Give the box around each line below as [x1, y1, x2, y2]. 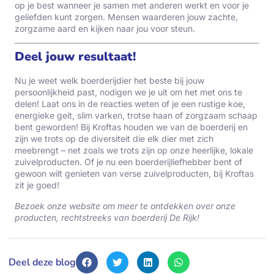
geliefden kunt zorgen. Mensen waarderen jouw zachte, [15, 11, 238, 22]
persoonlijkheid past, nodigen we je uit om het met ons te [15, 87, 242, 98]
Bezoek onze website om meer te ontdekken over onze [15, 200, 235, 211]
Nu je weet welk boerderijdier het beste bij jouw [15, 75, 204, 86]
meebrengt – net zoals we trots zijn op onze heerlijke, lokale [15, 145, 253, 156]
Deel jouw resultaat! [15, 48, 136, 65]
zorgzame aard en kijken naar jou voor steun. [15, 23, 195, 34]
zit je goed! [15, 180, 59, 191]
